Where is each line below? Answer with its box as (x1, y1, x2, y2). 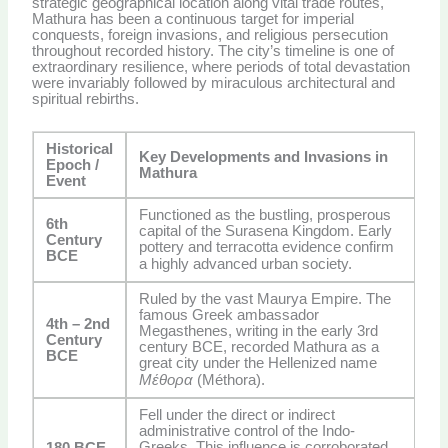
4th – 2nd (46, 315, 111, 332)
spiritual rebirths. (32, 91, 140, 108)
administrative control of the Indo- (139, 422, 356, 439)
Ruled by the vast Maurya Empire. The (139, 290, 392, 307)
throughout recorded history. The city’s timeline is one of (32, 43, 395, 60)
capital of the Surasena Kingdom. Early (139, 222, 393, 239)
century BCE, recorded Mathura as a (139, 338, 380, 355)
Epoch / (46, 156, 100, 173)
